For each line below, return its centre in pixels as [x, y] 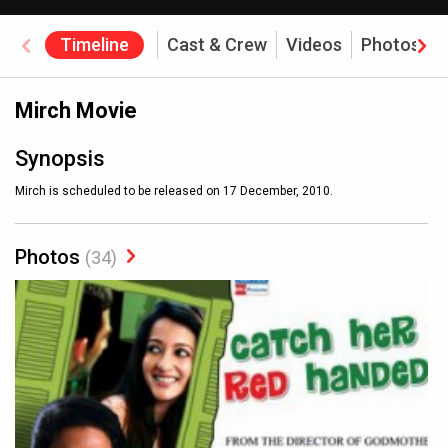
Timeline [95, 44]
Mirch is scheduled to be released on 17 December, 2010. [174, 191]
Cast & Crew [217, 44]
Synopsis [60, 158]
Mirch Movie [76, 110]
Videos [314, 44]
